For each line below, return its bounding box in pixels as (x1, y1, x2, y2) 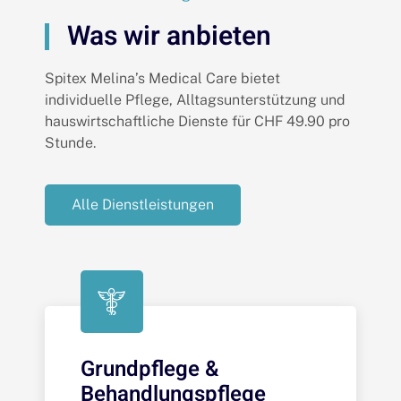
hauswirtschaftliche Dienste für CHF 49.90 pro (45, 112, 350, 130)
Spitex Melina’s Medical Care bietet (45, 69, 280, 87)
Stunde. (45, 133, 96, 151)
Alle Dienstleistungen (72, 196, 214, 214)
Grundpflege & (81, 354, 218, 386)
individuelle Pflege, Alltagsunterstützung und (45, 90, 346, 108)
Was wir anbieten (67, 16, 271, 56)
